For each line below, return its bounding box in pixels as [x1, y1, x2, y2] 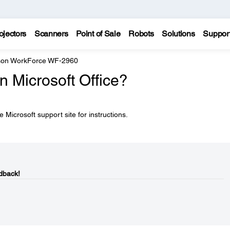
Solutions [162, 29, 195, 39]
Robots [128, 29, 154, 39]
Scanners [34, 29, 68, 39]
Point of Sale [76, 29, 121, 39]
